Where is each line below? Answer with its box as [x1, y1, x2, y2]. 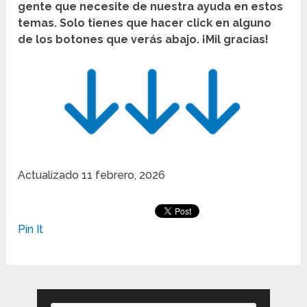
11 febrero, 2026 [82, 169, 166, 182]
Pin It [18, 223, 44, 236]
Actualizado [18, 169, 82, 182]
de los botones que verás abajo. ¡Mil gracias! [18, 33, 269, 47]
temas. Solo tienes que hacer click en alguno [18, 16, 272, 30]
